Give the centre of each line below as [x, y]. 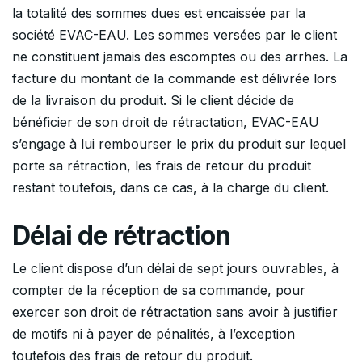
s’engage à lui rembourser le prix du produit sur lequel [179, 143]
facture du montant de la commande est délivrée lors [175, 78]
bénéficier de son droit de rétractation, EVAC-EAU [166, 122]
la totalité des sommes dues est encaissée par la [159, 13]
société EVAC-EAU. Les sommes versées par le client [175, 34]
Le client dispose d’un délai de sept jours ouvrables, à [175, 268]
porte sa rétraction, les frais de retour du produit [162, 165]
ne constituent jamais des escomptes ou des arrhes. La [180, 56]
